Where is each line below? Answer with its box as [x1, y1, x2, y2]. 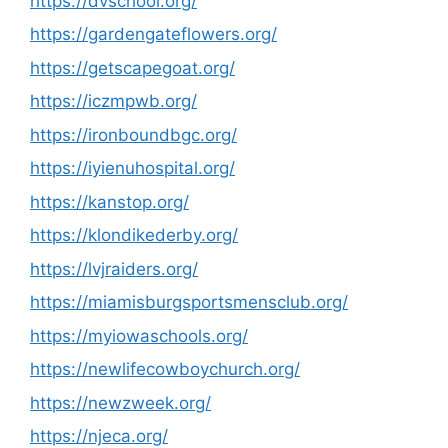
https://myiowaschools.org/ [30, 325, 248, 346]
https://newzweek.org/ [30, 392, 211, 413]
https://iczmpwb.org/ [30, 91, 197, 111]
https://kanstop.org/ [30, 191, 189, 212]
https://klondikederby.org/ [30, 225, 238, 245]
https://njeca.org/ [30, 426, 168, 446]
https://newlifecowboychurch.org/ [30, 359, 300, 379]
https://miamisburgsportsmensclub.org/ [30, 292, 348, 312]
